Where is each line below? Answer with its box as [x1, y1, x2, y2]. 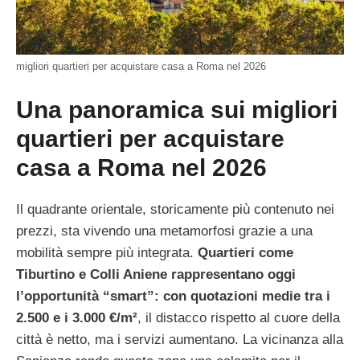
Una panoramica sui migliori [16, 96, 337, 123]
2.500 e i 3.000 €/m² [16, 309, 137, 325]
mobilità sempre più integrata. [16, 244, 198, 260]
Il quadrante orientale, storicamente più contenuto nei [16, 201, 334, 217]
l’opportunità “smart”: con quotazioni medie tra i [16, 288, 330, 304]
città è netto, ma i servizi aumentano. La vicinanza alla [16, 331, 343, 347]
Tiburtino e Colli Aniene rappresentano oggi [16, 266, 296, 282]
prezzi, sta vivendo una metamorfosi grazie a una [16, 223, 313, 239]
